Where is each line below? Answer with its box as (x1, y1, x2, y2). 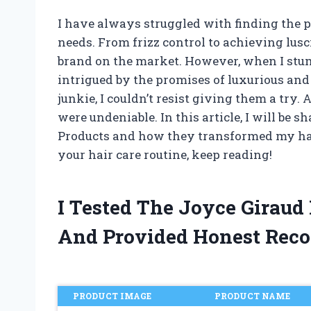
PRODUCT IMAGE (72, 290, 151, 302)
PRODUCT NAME (215, 290, 291, 302)
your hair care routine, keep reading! (58, 146, 272, 163)
